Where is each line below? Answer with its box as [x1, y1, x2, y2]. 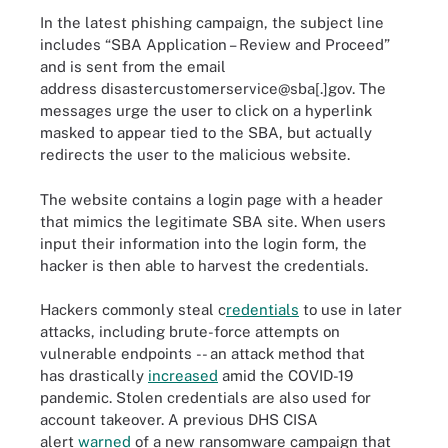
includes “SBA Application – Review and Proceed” [40, 36, 390, 53]
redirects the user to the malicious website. [40, 146, 354, 163]
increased [148, 367, 218, 384]
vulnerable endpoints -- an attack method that [40, 345, 365, 362]
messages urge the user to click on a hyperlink [40, 102, 372, 119]
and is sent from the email [40, 58, 226, 75]
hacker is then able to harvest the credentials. [40, 256, 376, 274]
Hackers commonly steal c [40, 301, 226, 318]
